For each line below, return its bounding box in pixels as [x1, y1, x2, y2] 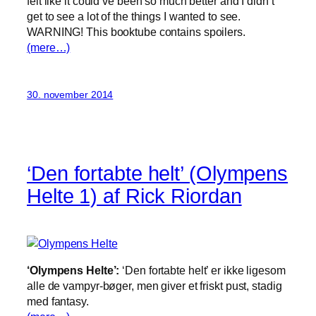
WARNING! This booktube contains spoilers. [27, 25, 245, 39]
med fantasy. [27, 295, 89, 308]
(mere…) [27, 41, 71, 54]
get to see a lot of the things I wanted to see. [27, 10, 241, 23]
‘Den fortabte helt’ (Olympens [27, 162, 288, 185]
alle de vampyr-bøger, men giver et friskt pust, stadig [27, 279, 282, 293]
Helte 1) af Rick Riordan [27, 184, 242, 207]
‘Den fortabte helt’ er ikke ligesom [119, 264, 286, 277]
